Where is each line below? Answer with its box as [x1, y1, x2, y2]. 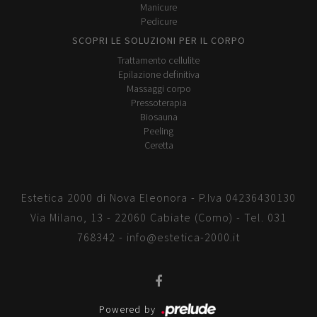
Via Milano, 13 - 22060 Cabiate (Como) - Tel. [30, 210, 267, 224]
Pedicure [140, 15, 177, 28]
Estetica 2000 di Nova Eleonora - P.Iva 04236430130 [21, 190, 296, 204]
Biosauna [139, 110, 178, 123]
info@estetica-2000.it [127, 230, 240, 244]
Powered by [99, 303, 159, 316]
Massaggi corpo [126, 82, 191, 95]
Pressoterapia [130, 96, 187, 109]
